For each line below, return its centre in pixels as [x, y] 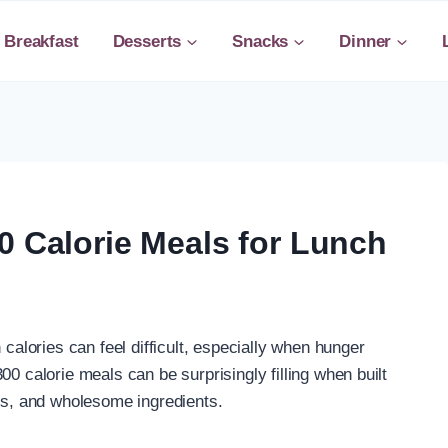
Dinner [365, 41]
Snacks [260, 41]
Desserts [147, 41]
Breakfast [41, 41]
